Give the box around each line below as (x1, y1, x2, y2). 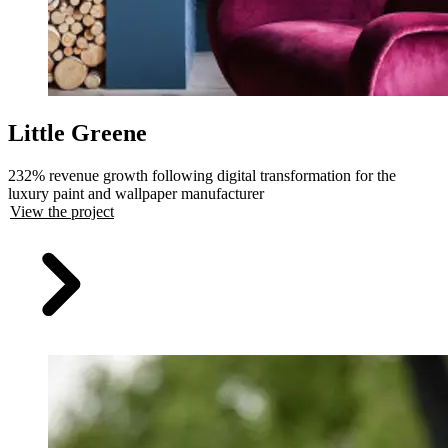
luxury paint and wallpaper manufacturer (8, 184, 264, 202)
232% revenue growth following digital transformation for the (8, 166, 396, 184)
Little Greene (8, 119, 147, 146)
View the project (10, 202, 114, 220)
